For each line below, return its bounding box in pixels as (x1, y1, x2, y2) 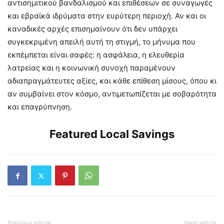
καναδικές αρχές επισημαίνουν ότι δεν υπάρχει (7, 24, 177, 33)
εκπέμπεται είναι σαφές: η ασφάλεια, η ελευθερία (7, 50, 184, 59)
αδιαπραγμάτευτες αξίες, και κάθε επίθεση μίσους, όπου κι (7, 76, 216, 85)
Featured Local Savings (49, 127, 174, 140)
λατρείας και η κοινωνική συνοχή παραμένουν (7, 63, 175, 72)
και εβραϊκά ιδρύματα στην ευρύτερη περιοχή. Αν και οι (7, 11, 206, 20)
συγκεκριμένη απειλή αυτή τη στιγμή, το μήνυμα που (7, 37, 195, 46)
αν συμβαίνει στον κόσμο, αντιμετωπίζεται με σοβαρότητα (7, 89, 216, 98)
